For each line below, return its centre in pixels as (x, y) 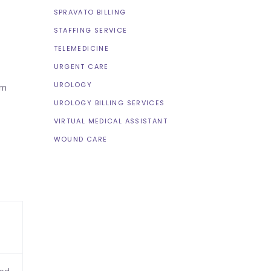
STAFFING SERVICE (90, 30)
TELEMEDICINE (81, 48)
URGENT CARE (81, 67)
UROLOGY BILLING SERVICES (109, 103)
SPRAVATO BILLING (90, 12)
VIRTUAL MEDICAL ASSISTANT (110, 121)
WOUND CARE (80, 139)
